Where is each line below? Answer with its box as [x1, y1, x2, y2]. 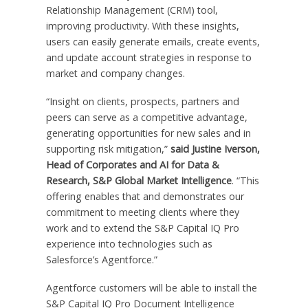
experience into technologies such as [45, 237, 212, 251]
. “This [231, 174, 259, 188]
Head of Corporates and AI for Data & [45, 158, 219, 172]
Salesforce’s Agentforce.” [45, 253, 157, 267]
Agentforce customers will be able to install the [45, 280, 257, 294]
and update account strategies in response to [45, 51, 252, 65]
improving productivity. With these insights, [45, 19, 239, 33]
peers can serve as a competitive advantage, [45, 111, 247, 124]
